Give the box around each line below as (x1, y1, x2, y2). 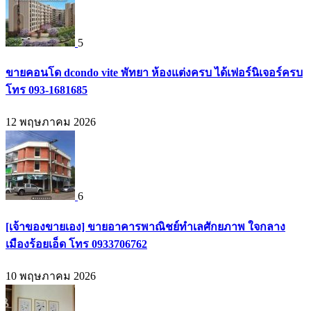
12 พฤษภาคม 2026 (6, 116, 96, 128)
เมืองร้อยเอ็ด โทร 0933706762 (6, 237, 147, 250)
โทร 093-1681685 (6, 84, 87, 96)
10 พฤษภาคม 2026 (6, 269, 96, 282)
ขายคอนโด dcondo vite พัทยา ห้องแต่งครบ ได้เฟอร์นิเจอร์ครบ (6, 67, 303, 79)
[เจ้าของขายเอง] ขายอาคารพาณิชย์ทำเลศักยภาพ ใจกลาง (6, 220, 285, 233)
